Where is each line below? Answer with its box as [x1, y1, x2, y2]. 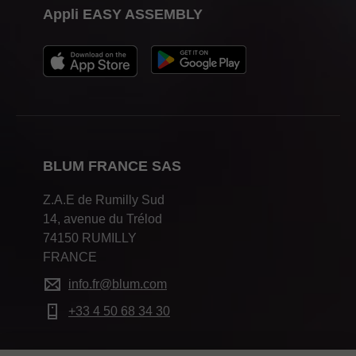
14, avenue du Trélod [43, 212, 162, 226]
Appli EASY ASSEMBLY [43, 6, 203, 23]
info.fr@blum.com [68, 277, 167, 292]
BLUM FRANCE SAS [43, 158, 181, 175]
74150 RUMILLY [43, 231, 137, 246]
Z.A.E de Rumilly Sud [43, 193, 164, 207]
